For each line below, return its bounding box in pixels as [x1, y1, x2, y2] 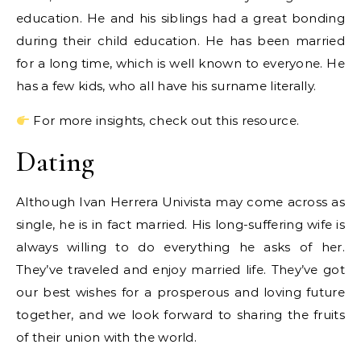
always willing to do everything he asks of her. [16, 239, 345, 255]
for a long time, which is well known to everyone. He [16, 56, 345, 71]
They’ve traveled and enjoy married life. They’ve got [16, 262, 345, 277]
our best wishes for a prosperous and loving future [16, 284, 345, 300]
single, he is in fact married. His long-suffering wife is [16, 217, 345, 232]
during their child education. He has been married [16, 33, 345, 48]
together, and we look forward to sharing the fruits [16, 307, 345, 322]
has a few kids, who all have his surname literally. [16, 78, 317, 93]
